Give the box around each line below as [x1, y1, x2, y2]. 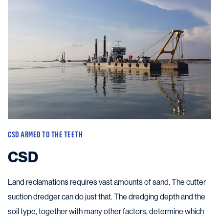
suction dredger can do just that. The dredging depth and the [8, 192, 205, 201]
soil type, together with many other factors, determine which [8, 207, 204, 216]
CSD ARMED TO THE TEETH [8, 130, 83, 139]
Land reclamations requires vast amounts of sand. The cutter [8, 177, 206, 187]
